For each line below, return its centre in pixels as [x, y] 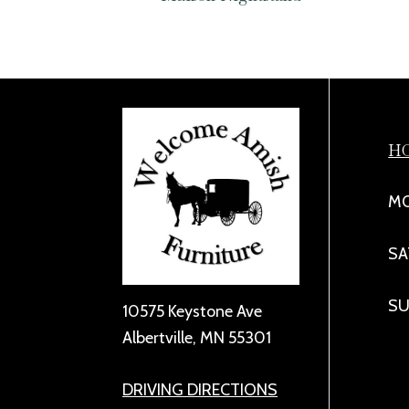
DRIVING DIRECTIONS [200, 390]
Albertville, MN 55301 [197, 338]
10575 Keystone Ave [192, 312]
